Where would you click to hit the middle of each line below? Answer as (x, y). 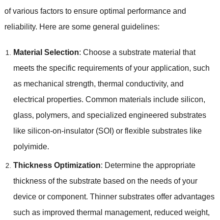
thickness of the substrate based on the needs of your (105, 181)
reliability (20, 27)
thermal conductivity (132, 83)
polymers (52, 115)
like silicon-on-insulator (53, 131)
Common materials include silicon (144, 99)
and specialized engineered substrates (139, 115)
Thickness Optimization (57, 165)
